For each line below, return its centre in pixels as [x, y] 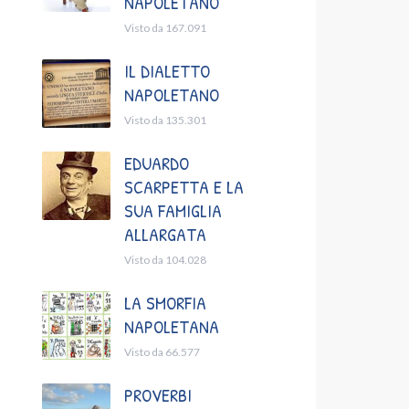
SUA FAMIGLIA [173, 211]
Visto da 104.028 [165, 260]
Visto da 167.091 [165, 28]
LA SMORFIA [165, 303]
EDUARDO [157, 163]
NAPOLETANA [172, 327]
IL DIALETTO [167, 71]
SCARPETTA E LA [184, 187]
